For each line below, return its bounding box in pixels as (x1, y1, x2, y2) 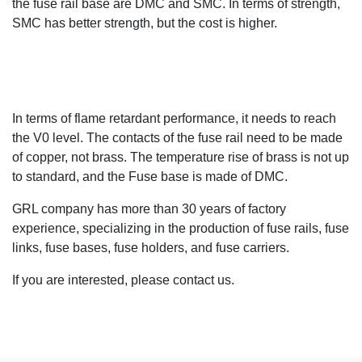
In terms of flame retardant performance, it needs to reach (12, 111, 336, 125)
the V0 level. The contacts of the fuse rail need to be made (12, 130, 343, 145)
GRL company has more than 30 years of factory (12, 201, 286, 216)
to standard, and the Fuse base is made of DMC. (12, 169, 288, 183)
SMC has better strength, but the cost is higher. (12, 15, 277, 30)
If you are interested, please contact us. (12, 272, 234, 287)
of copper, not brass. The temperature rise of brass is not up (12, 149, 349, 164)
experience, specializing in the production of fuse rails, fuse (12, 221, 349, 235)
